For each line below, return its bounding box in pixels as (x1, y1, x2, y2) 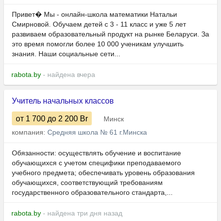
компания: (12, 128, 47, 137)
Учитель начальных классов (12, 97, 114, 106)
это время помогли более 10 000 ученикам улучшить (12, 40, 184, 48)
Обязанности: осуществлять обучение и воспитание (12, 149, 181, 157)
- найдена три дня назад (41, 209, 122, 218)
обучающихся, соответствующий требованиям (12, 179, 163, 187)
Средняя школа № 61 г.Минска (47, 128, 147, 137)
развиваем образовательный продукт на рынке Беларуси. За (12, 30, 209, 38)
